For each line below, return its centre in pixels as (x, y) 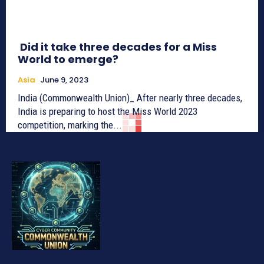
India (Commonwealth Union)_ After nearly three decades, (130, 98)
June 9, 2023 (64, 80)
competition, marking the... (70, 125)
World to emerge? (68, 60)
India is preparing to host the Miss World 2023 (108, 112)
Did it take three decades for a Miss (117, 47)
